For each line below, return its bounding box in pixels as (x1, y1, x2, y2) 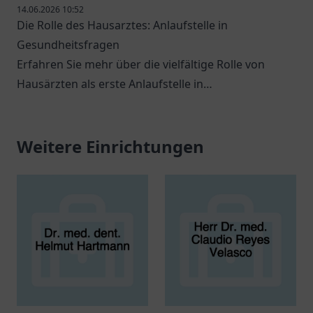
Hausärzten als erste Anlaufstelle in (17, 76, 203, 92)
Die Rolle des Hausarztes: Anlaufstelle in (17, 17, 228, 33)
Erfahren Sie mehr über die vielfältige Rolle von (17, 57, 265, 72)
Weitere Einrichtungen (17, 135, 204, 158)
